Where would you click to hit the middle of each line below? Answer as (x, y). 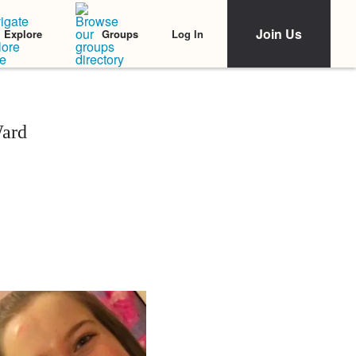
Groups (120, 34)
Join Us (279, 34)
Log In (188, 33)
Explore (23, 34)
